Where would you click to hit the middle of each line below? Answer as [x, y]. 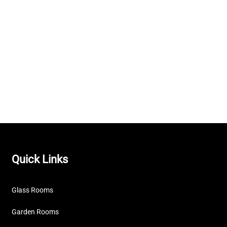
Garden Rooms [35, 212]
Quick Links [40, 159]
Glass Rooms [33, 190]
